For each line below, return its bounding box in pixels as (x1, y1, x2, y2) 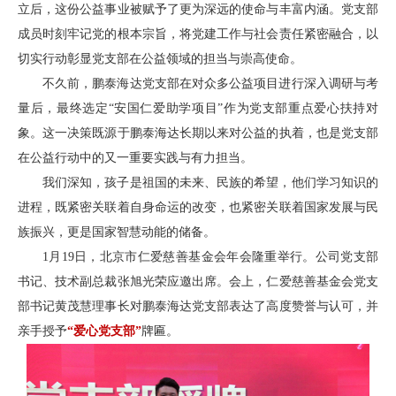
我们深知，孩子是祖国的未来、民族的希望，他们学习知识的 (42, 175, 378, 189)
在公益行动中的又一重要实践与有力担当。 (18, 150, 253, 164)
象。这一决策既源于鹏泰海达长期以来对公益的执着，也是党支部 (18, 126, 378, 140)
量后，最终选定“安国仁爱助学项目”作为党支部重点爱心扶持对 (18, 101, 378, 115)
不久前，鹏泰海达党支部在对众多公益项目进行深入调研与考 (42, 76, 378, 90)
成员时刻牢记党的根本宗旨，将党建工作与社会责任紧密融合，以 (18, 27, 378, 41)
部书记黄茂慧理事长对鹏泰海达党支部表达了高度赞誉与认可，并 (18, 299, 378, 313)
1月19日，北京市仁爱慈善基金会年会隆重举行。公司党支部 (42, 249, 378, 263)
